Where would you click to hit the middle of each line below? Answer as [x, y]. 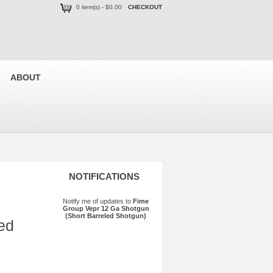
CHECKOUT [145, 7]
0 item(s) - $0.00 [99, 7]
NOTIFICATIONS [104, 176]
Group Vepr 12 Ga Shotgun [106, 208]
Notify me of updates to [98, 201]
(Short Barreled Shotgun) [106, 216]
